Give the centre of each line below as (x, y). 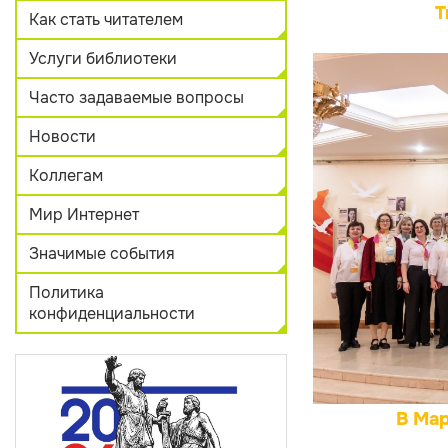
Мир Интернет (84, 214)
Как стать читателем (106, 19)
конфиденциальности (112, 313)
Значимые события (102, 253)
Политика (66, 292)
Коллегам (66, 175)
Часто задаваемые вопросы (136, 97)
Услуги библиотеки (103, 58)
